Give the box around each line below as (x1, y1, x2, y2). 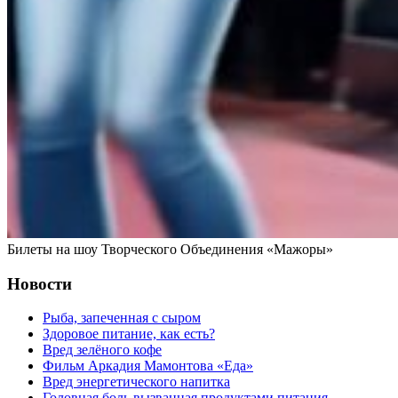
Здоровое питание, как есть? (43, 326, 215, 342)
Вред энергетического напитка (43, 374, 230, 390)
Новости (7, 274, 72, 293)
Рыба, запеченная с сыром (43, 310, 201, 326)
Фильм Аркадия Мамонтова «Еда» (43, 358, 253, 374)
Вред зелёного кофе (43, 342, 162, 358)
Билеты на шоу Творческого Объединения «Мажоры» (7, 241, 333, 257)
